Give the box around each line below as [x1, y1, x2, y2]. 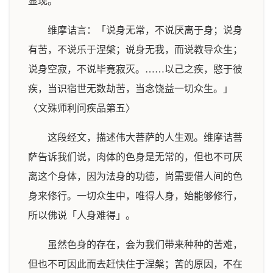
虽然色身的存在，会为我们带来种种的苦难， [48, 239, 243, 250]
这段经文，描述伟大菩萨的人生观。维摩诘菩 [48, 132, 243, 143]
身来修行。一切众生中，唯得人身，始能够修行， [28, 191, 243, 201]
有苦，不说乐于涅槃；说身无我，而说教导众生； [28, 44, 243, 55]
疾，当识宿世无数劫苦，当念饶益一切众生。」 [28, 83, 233, 94]
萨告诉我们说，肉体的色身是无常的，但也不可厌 [28, 152, 243, 162]
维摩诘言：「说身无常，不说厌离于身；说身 [48, 25, 243, 35]
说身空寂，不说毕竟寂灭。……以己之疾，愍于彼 [28, 64, 243, 74]
